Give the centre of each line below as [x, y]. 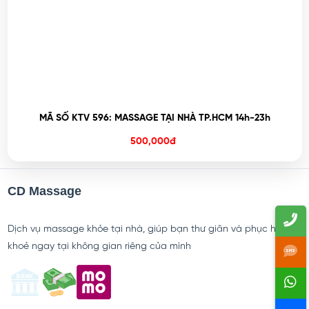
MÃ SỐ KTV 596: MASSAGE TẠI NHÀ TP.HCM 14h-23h [154, 119]
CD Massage [44, 191]
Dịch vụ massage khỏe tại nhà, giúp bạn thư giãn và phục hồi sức [154, 230]
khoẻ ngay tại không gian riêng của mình [99, 247]
